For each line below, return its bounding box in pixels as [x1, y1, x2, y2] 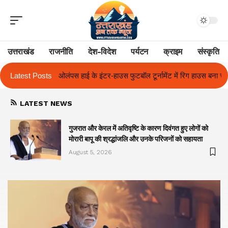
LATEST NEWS [20, 99, 72, 107]
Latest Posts [10, 71, 52, 80]
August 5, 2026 [69, 148, 111, 156]
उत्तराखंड [8, 47, 34, 56]
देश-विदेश [88, 47, 116, 56]
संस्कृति [197, 47, 219, 56]
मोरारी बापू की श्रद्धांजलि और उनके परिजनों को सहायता [69, 134, 203, 144]
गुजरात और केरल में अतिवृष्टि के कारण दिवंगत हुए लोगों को [69, 124, 208, 133]
